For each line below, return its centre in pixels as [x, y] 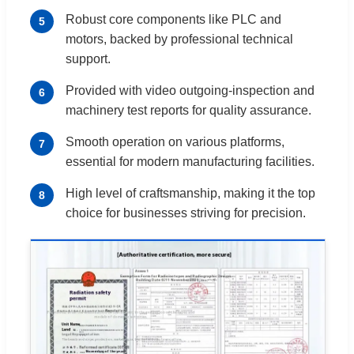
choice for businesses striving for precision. [186, 213]
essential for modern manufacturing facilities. [190, 161]
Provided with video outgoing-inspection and [190, 90]
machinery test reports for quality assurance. [188, 110]
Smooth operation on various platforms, [175, 141]
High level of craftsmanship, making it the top [190, 193]
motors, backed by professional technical [179, 39]
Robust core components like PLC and [173, 19]
